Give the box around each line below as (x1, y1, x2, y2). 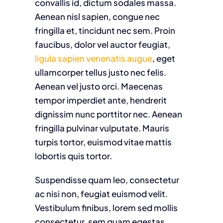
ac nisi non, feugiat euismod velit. (34, 188, 168, 199)
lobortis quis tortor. (34, 150, 112, 161)
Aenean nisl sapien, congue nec (34, 11, 160, 22)
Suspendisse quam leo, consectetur (34, 174, 179, 185)
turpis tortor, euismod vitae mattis (34, 136, 172, 147)
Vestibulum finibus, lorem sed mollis (34, 202, 178, 213)
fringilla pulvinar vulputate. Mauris (34, 122, 169, 133)
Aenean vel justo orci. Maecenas (34, 81, 163, 92)
